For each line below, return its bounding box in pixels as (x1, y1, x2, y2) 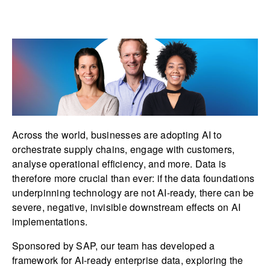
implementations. (12, 215, 87, 229)
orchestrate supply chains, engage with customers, (12, 142, 235, 157)
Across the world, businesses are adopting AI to (12, 128, 222, 142)
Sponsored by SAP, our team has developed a (12, 239, 215, 253)
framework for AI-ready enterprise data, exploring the (12, 253, 243, 268)
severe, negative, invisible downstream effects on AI (12, 200, 240, 215)
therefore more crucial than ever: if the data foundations (12, 171, 255, 186)
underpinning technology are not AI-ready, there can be (12, 186, 254, 200)
